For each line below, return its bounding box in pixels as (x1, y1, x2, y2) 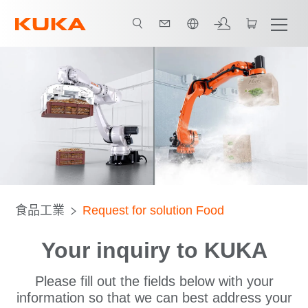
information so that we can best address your (16, 290, 292, 306)
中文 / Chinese (29, 5, 119, 21)
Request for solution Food (82, 203, 225, 218)
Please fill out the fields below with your (34, 274, 274, 289)
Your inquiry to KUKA (41, 238, 267, 263)
